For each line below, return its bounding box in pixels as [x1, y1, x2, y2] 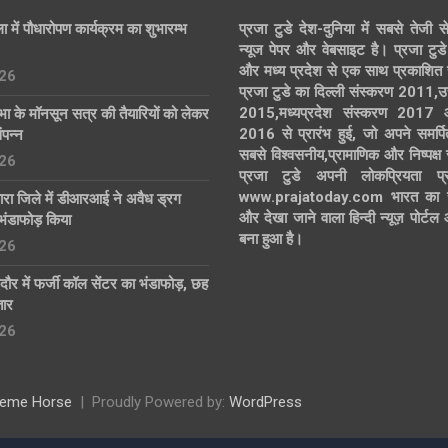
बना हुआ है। [239, 230, 303, 248]
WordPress [229, 393, 302, 411]
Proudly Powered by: [92, 393, 229, 411]
